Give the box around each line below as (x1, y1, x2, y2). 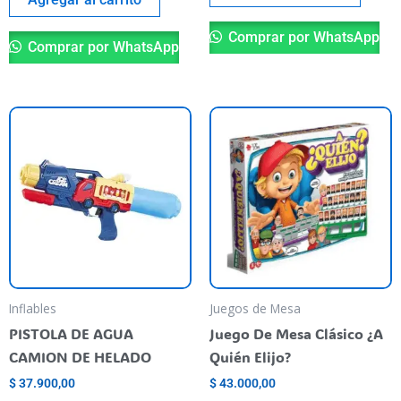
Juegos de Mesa (209, 299, 301, 317)
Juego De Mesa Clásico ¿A (209, 323, 383, 343)
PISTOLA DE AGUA (9, 323, 133, 343)
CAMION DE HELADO (9, 346, 151, 366)
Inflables (9, 299, 56, 317)
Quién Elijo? (209, 346, 291, 366)
